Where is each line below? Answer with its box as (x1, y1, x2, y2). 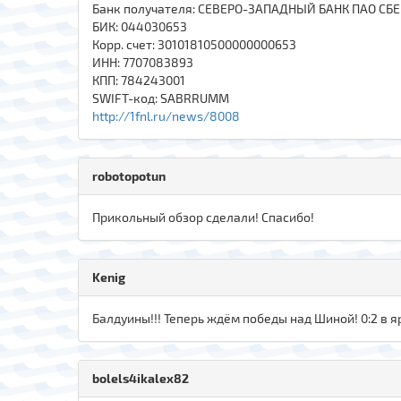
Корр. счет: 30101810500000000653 (92, 36, 296, 52)
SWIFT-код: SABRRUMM (92, 90, 229, 106)
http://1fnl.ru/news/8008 (92, 107, 240, 124)
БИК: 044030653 (92, 18, 187, 34)
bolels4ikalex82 (92, 370, 189, 386)
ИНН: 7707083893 (92, 54, 193, 70)
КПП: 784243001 (92, 72, 185, 88)
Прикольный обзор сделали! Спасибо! (92, 209, 314, 225)
